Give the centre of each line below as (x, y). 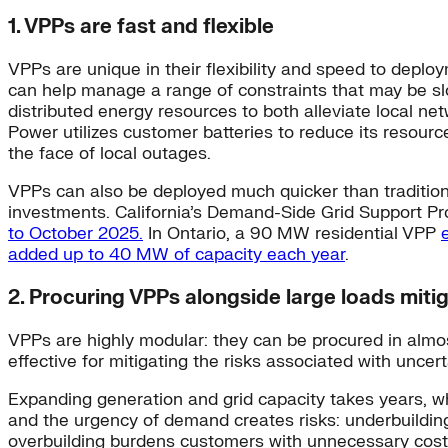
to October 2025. (75, 233)
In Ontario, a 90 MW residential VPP (292, 233)
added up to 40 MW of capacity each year (176, 254)
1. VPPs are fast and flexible (141, 27)
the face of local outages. (109, 153)
